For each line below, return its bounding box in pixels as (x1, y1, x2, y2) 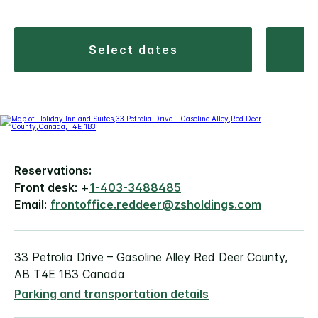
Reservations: (14, 163, 92, 178)
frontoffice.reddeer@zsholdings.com (50, 197, 261, 212)
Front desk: (14, 180, 77, 195)
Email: (14, 197, 47, 212)
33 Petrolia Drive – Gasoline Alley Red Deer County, (14, 250, 287, 265)
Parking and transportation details (14, 287, 209, 302)
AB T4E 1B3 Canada (14, 267, 125, 282)
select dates (97, 43, 178, 57)
